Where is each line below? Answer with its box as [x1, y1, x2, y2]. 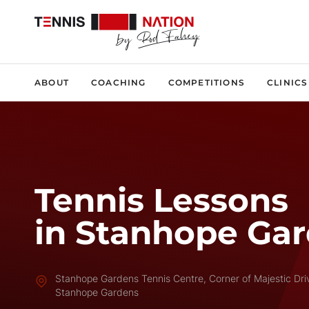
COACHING [91, 77, 146, 88]
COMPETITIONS [168, 77, 246, 88]
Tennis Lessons [34, 181, 288, 220]
